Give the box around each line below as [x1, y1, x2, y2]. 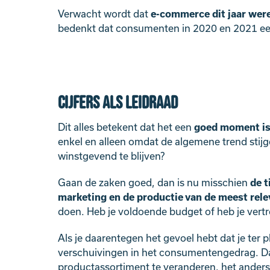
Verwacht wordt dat [58, 8, 151, 20]
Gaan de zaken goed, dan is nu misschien [58, 177, 250, 189]
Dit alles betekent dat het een [58, 121, 194, 133]
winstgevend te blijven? [58, 150, 165, 162]
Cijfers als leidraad [58, 92, 178, 115]
